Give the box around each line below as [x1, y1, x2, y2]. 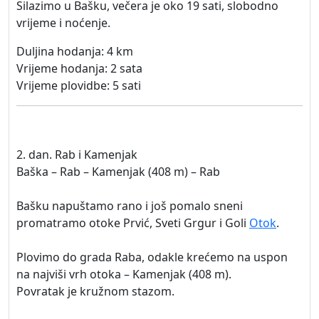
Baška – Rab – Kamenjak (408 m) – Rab [16, 164, 220, 179]
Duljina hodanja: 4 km [16, 43, 133, 59]
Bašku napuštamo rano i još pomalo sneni [16, 198, 243, 214]
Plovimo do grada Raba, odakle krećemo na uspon [16, 249, 288, 265]
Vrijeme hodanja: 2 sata [16, 61, 142, 76]
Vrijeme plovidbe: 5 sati [16, 78, 141, 93]
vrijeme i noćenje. [16, 15, 110, 31]
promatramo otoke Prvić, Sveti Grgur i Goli [16, 215, 249, 231]
